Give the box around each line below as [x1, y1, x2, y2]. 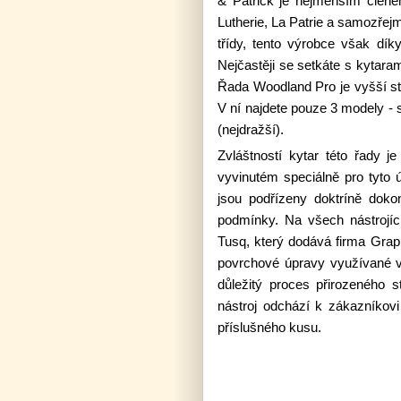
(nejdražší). [218, 122, 284, 137]
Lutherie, [218, 14, 271, 30]
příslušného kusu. [218, 320, 321, 335]
